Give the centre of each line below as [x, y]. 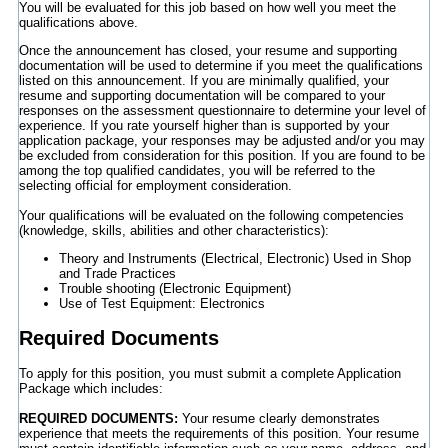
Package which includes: [90, 389]
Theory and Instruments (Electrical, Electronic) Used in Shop [234, 258]
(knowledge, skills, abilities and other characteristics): [173, 230]
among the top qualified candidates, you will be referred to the [196, 170]
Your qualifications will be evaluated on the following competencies [211, 215]
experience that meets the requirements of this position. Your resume [218, 434]
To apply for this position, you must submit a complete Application [209, 374]
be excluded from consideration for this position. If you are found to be [221, 155]
